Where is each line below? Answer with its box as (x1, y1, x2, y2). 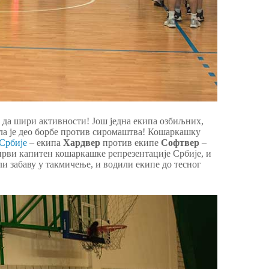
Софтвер (161, 138, 199, 148)
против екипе (100, 138, 161, 148)
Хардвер (63, 138, 100, 148)
